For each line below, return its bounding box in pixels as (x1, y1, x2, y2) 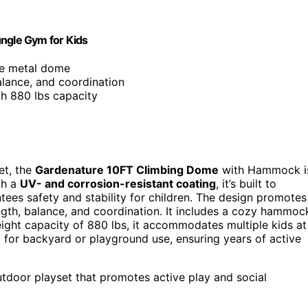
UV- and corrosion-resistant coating (20, 177, 216, 191)
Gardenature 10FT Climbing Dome (35, 163, 219, 177)
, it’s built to (216, 177, 276, 191)
